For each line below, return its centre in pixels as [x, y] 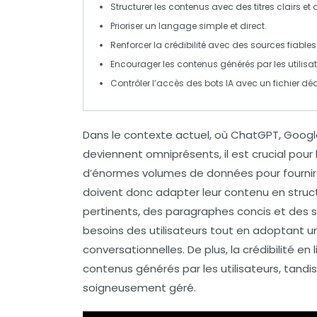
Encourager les [144, 64]
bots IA [219, 83]
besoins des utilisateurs [145, 230]
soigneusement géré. [139, 287]
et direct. [247, 25]
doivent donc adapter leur [154, 192]
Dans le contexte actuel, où [157, 134]
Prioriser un [134, 25]
